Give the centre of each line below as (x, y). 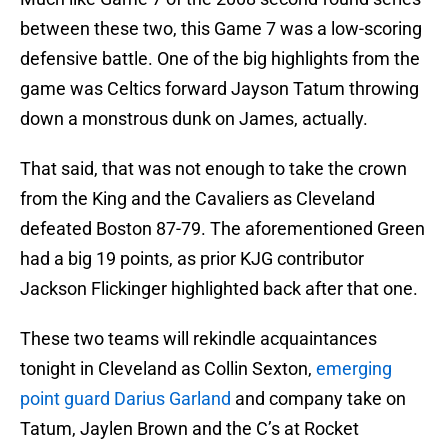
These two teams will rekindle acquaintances (198, 339)
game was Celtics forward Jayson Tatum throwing (219, 89)
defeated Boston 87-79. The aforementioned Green (222, 229)
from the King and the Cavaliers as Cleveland (197, 199)
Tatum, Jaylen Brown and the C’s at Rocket (189, 429)
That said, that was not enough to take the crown (213, 169)
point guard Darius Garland (125, 399)
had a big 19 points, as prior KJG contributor (192, 259)
